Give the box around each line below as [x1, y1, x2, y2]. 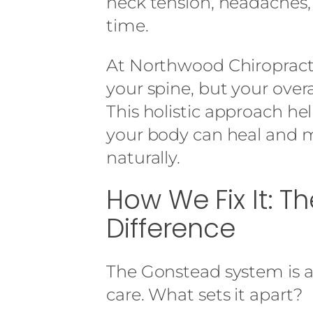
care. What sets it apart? [106, 284, 303, 305]
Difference [106, 210, 235, 247]
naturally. [106, 147, 181, 168]
